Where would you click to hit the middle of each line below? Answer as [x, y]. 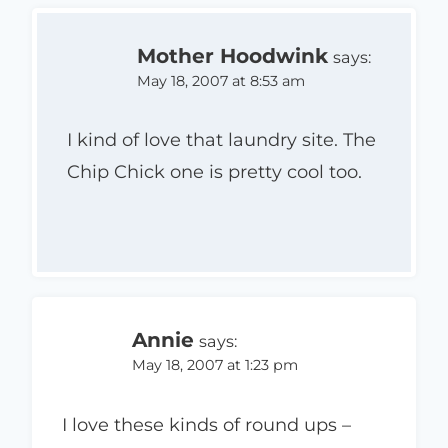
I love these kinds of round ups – [206, 424]
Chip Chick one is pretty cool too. [214, 172]
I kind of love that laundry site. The [221, 140]
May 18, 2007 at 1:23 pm [215, 365]
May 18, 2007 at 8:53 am [221, 80]
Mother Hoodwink [232, 55]
